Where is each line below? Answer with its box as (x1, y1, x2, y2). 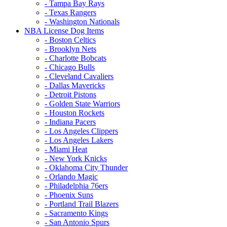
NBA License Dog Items (24, 26, 104, 35)
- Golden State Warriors (45, 99, 120, 108)
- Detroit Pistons (45, 90, 96, 99)
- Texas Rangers (45, 8, 96, 17)
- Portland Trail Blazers (45, 199, 119, 208)
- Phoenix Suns (45, 190, 93, 199)
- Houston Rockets (45, 108, 104, 117)
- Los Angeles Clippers (45, 126, 118, 135)
